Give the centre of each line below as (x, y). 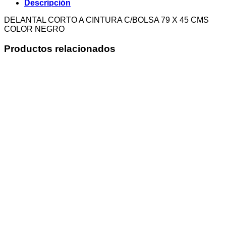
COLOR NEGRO (34, 29)
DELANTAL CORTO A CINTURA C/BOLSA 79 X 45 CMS (106, 20)
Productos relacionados (60, 48)
